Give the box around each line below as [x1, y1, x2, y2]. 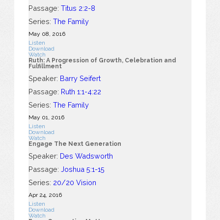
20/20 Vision [53, 178, 96, 187]
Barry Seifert [59, 74, 101, 82]
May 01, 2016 [28, 113, 64, 121]
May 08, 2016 [28, 30, 65, 37]
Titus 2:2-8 [60, 3, 95, 12]
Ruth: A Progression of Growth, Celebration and [28, 56, 176, 64]
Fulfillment [28, 62, 62, 70]
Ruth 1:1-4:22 [60, 87, 101, 96]
